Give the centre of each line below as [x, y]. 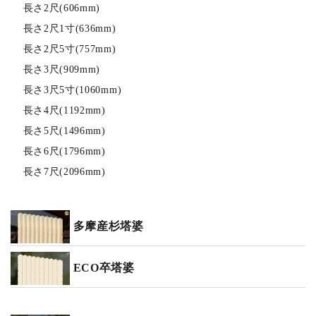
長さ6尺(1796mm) [64, 151]
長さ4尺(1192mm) [64, 110]
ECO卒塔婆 [104, 268]
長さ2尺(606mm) [62, 8]
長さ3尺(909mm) [62, 69]
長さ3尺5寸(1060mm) [72, 90]
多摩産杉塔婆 [108, 226]
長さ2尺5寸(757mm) [69, 49]
